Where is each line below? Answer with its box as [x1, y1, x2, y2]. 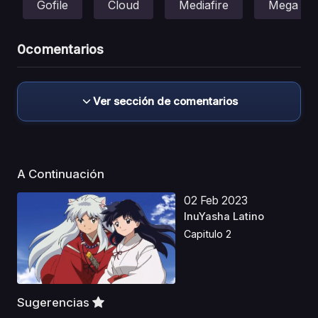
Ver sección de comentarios [93, 94, 238, 108]
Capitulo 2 [184, 228, 232, 241]
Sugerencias [17, 295, 92, 309]
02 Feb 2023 [184, 193, 248, 207]
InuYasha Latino [184, 209, 265, 223]
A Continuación [17, 166, 107, 181]
